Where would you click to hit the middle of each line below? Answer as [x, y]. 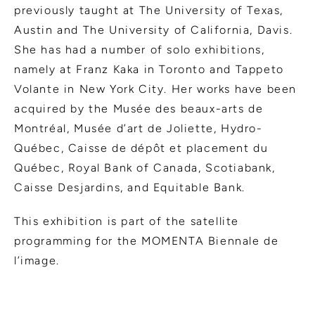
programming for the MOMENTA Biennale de [147, 240]
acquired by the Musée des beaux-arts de [139, 108]
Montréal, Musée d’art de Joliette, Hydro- [139, 128]
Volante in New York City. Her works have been [156, 89]
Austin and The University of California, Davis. [154, 30]
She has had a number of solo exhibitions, [140, 49]
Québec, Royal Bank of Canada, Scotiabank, [145, 167]
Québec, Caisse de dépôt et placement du [141, 148]
